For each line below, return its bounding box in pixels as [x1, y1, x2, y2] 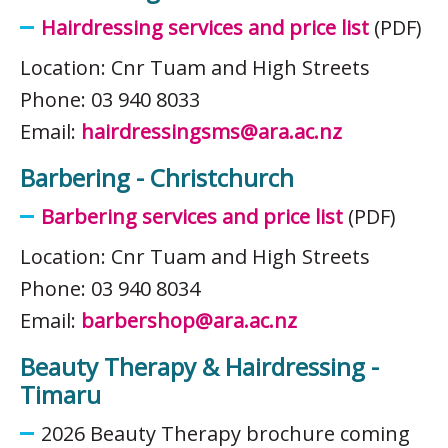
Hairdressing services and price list [41, 13, 369, 41]
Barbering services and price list [41, 202, 343, 230]
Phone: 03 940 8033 [20, 85, 200, 113]
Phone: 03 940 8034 [20, 274, 200, 302]
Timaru [20, 377, 101, 411]
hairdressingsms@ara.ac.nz [81, 117, 342, 145]
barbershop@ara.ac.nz [81, 306, 297, 334]
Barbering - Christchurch [20, 160, 294, 194]
